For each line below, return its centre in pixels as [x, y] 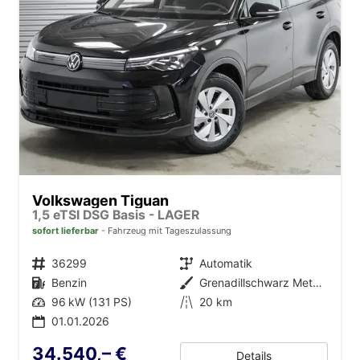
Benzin [69, 282]
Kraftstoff [44, 282]
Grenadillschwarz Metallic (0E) [317, 282]
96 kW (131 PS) [92, 301]
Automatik [226, 263]
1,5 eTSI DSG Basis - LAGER [116, 215]
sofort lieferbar [65, 230]
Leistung [43, 301]
